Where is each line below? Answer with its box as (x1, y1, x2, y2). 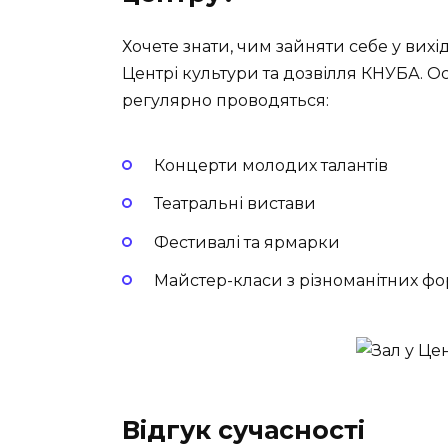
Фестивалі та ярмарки (154, 232, 340, 252)
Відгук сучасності (122, 414, 365, 445)
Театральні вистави (154, 194, 316, 214)
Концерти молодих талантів (154, 156, 388, 176)
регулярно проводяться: (122, 90, 329, 110)
